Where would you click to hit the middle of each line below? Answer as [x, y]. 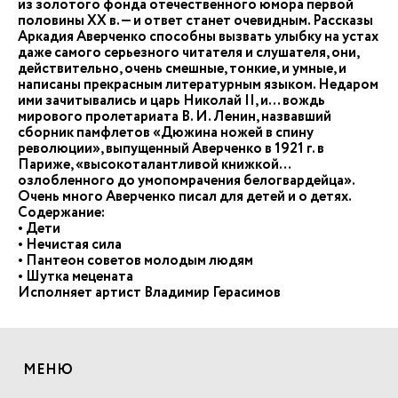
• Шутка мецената [77, 277]
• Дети [40, 229]
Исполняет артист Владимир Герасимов [149, 293]
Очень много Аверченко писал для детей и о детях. [186, 197]
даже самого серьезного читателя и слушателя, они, [188, 53]
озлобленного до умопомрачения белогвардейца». [186, 181]
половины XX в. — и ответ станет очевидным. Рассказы [195, 21]
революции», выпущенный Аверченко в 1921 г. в [171, 149]
